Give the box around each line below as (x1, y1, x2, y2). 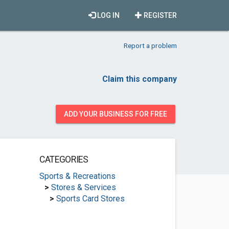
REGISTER (142, 11, 177, 19)
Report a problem (124, 41, 177, 50)
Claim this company (102, 74, 177, 84)
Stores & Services (51, 182, 116, 192)
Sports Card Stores (56, 194, 125, 203)
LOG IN (96, 11, 120, 19)
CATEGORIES (39, 154, 88, 165)
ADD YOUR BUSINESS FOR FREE (64, 110, 167, 118)
